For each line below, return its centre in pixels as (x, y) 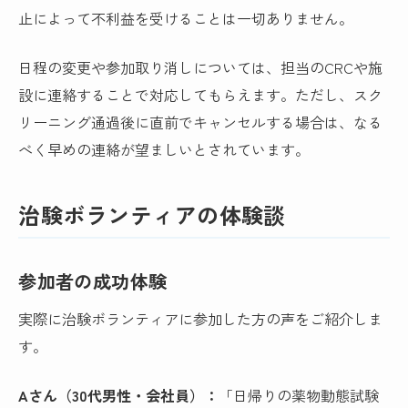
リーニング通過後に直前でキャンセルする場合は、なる (201, 122)
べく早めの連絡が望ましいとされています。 (164, 150)
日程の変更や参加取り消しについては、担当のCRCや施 (201, 68)
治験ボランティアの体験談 (152, 215)
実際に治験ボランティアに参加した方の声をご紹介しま (201, 318)
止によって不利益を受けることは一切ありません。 (186, 18)
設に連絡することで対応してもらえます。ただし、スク (201, 95)
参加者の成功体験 (93, 280)
